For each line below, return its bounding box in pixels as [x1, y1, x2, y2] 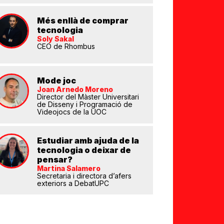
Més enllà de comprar [36, 15, 128, 25]
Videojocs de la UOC [36, 107, 106, 116]
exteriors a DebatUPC [36, 179, 109, 187]
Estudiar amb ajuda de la [36, 135, 139, 145]
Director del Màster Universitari [36, 92, 139, 101]
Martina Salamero [36, 164, 100, 172]
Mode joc [36, 75, 76, 85]
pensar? [36, 154, 72, 164]
